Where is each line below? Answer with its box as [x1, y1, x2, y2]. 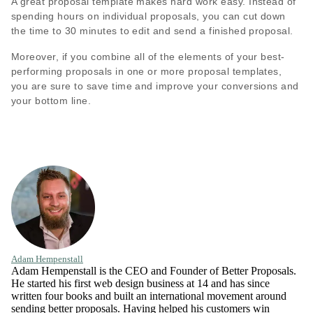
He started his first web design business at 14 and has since [11, 277, 270, 289]
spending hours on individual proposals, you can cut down [11, 10, 286, 22]
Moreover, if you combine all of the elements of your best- [11, 50, 285, 62]
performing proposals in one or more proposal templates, [11, 65, 282, 77]
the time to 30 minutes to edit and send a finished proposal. [11, 24, 293, 36]
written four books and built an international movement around [11, 289, 286, 302]
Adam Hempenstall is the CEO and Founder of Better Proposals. [11, 264, 296, 277]
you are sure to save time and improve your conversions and [11, 80, 299, 92]
